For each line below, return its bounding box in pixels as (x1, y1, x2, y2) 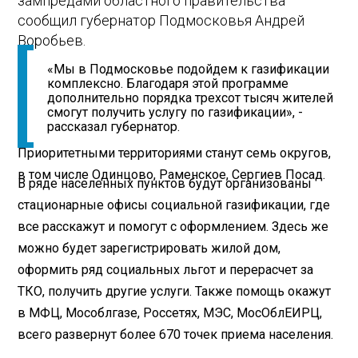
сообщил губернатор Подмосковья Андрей (18, 12, 305, 30)
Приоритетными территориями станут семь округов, (18, 145, 332, 161)
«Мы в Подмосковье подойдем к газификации (47, 62, 330, 78)
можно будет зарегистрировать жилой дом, (18, 240, 281, 256)
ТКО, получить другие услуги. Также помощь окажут (18, 283, 332, 299)
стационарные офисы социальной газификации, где (18, 197, 331, 213)
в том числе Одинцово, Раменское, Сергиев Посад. (18, 166, 326, 182)
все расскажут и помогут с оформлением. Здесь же (18, 218, 329, 234)
